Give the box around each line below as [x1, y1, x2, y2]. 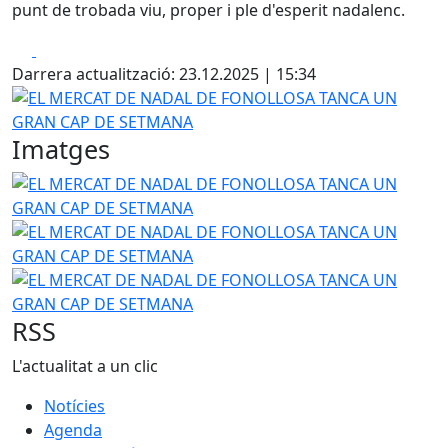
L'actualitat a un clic [12, 354, 158, 377]
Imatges [12, 131, 110, 166]
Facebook [35, 37, 108, 60]
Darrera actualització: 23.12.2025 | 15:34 [12, 62, 316, 85]
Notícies [44, 394, 105, 417]
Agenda [44, 418, 102, 441]
